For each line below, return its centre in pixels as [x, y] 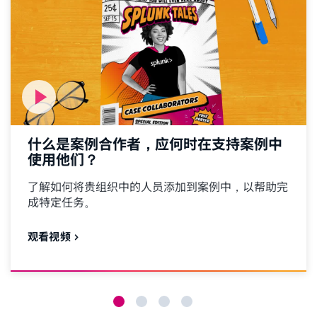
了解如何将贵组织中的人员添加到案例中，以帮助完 [158, 187]
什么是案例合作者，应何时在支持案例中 [155, 144]
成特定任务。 [62, 202]
